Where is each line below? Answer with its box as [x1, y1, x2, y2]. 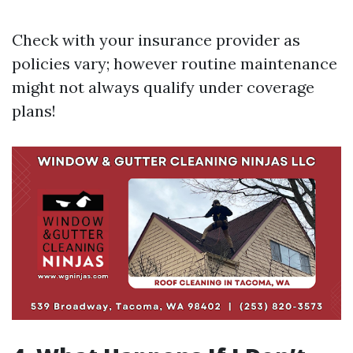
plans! [12, 101, 56, 121]
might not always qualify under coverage [12, 77, 314, 98]
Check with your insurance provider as [12, 30, 300, 50]
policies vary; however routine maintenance [12, 54, 337, 74]
